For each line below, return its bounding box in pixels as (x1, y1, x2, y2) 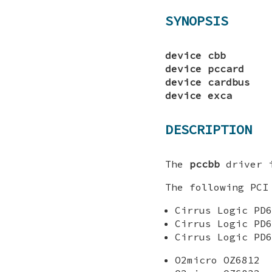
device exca (165, 89, 232, 101)
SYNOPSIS (165, 12, 228, 30)
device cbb (165, 49, 226, 61)
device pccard (165, 62, 244, 75)
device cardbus (165, 75, 250, 88)
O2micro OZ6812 (175, 253, 260, 266)
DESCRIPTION (165, 121, 252, 138)
